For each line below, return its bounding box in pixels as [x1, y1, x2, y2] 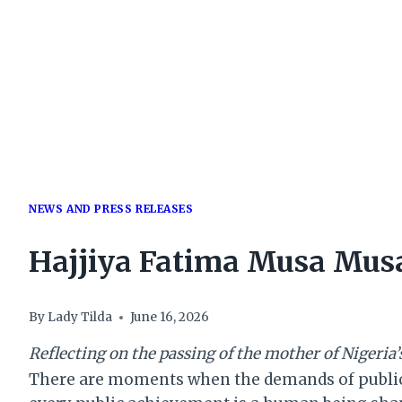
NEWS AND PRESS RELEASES [29, 201, 194, 215]
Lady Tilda [48, 310, 113, 326]
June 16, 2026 [130, 310, 210, 326]
